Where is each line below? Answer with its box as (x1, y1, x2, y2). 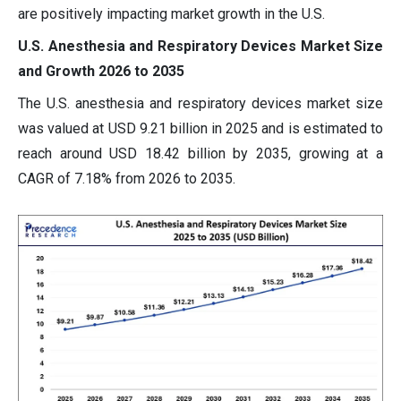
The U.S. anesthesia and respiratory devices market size (18, 95, 383, 113)
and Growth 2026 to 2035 (18, 63, 184, 81)
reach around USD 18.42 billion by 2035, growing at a (18, 145, 383, 163)
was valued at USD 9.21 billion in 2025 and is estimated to (18, 120, 383, 138)
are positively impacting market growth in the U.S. (18, 5, 325, 23)
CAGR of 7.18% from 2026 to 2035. (18, 170, 235, 188)
